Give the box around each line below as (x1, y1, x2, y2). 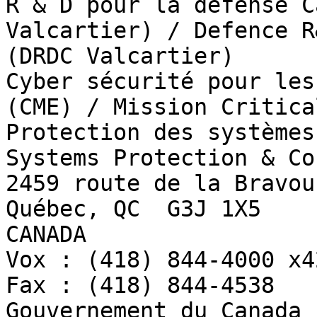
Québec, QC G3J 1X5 (6, 196, 261, 222)
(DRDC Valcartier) (6, 43, 234, 69)
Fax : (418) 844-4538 (6, 272, 275, 299)
